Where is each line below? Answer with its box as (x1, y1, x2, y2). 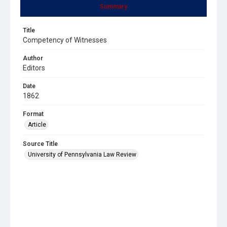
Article (28, 121, 46, 128)
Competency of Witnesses (23, 35, 107, 44)
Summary (100, 3, 127, 10)
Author (23, 54, 43, 62)
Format (23, 110, 44, 118)
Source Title (23, 140, 58, 147)
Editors (23, 63, 45, 72)
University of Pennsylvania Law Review (28, 150, 136, 158)
